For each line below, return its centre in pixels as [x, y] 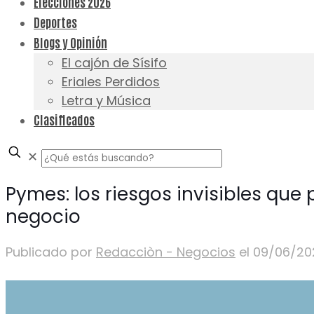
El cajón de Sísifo [114, 63]
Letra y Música [106, 101]
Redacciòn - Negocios [166, 252]
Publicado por [49, 252]
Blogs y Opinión [70, 42]
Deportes [55, 22]
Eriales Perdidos [111, 82]
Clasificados [64, 119]
